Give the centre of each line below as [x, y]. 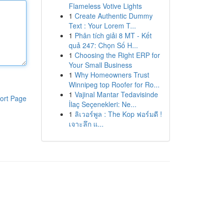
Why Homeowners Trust [112, 75]
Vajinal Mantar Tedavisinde [116, 94]
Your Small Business [100, 65]
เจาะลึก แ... [86, 124]
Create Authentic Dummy [113, 16]
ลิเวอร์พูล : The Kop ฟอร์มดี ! [118, 114]
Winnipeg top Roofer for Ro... [114, 84]
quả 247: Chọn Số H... [103, 45]
